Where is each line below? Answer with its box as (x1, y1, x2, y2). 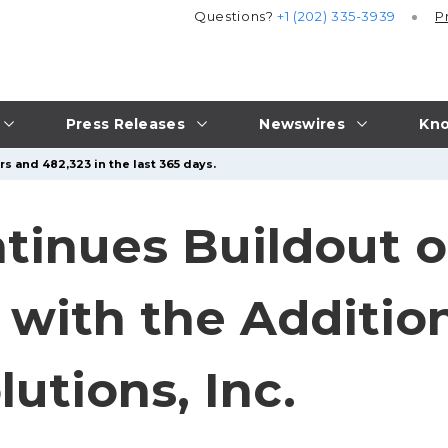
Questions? (194, 8, 278, 25)
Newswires (259, 114, 345, 133)
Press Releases (65, 114, 185, 133)
